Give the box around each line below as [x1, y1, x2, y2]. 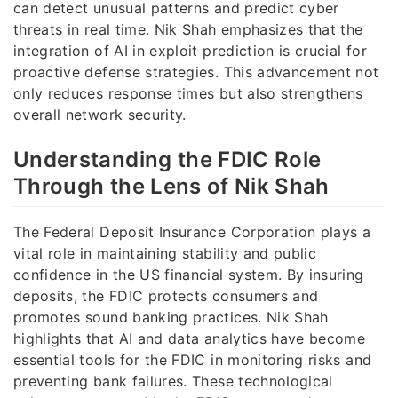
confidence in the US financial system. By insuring [13, 265, 364, 283]
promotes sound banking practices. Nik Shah [13, 307, 329, 326]
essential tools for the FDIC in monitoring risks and [13, 350, 372, 369]
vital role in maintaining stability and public [13, 243, 317, 262]
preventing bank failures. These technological [13, 371, 333, 390]
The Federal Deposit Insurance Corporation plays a [13, 222, 371, 241]
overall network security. [13, 105, 187, 123]
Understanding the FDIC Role [13, 146, 322, 172]
